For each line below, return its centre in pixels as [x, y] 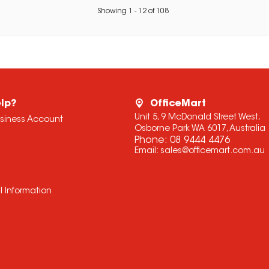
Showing [113, 12]
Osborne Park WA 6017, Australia [200, 129]
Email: [147, 152]
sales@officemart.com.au [212, 152]
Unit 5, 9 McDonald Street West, [197, 118]
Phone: [152, 141]
